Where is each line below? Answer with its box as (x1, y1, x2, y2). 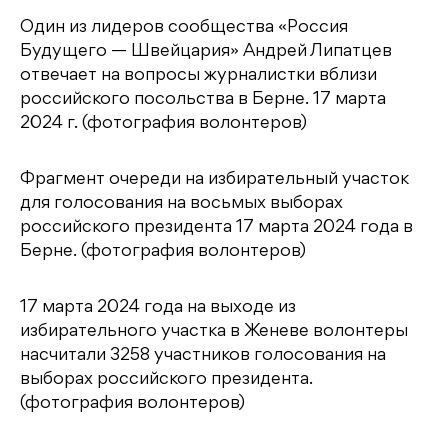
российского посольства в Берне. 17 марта (20, 91, 386, 108)
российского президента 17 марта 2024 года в (20, 219, 413, 236)
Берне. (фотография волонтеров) (20, 243, 306, 260)
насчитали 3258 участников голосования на (20, 347, 386, 364)
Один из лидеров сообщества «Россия (20, 19, 348, 36)
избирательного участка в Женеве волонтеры (20, 323, 408, 340)
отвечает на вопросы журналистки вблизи (20, 67, 377, 84)
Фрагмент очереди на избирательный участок (20, 171, 409, 188)
